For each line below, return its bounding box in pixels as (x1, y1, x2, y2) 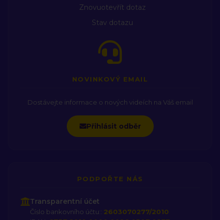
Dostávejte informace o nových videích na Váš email (27, 98, 193, 106)
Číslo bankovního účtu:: (30, 207, 104, 216)
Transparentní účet (30, 196, 100, 206)
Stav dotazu (92, 18, 133, 27)
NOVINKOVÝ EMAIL (72, 75, 148, 83)
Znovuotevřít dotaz (79, 2, 146, 12)
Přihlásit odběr (86, 121, 141, 131)
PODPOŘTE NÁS (77, 174, 143, 183)
